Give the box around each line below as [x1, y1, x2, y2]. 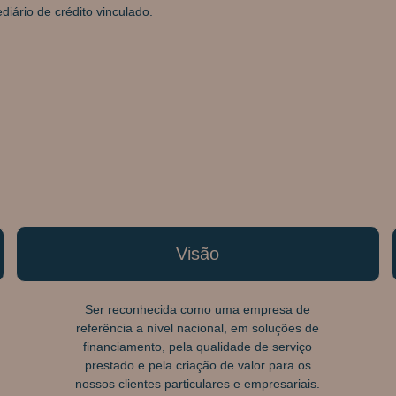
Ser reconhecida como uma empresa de [85, 301, 311, 316]
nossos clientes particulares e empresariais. [75, 376, 321, 391]
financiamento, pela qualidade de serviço [83, 339, 313, 354]
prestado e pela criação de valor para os [84, 357, 311, 372]
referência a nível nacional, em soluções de [76, 320, 320, 335]
